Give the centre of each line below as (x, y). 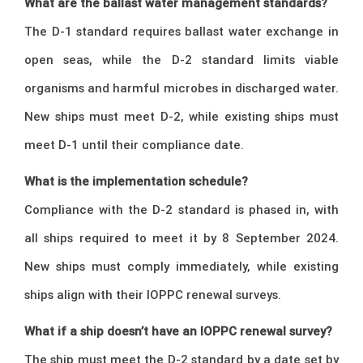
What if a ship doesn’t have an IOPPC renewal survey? (178, 331)
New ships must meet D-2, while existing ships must (181, 117)
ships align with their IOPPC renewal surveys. (153, 295)
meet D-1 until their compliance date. (134, 145)
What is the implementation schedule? (136, 181)
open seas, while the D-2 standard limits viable (181, 60)
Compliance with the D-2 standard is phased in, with (181, 210)
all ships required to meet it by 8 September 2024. (181, 238)
